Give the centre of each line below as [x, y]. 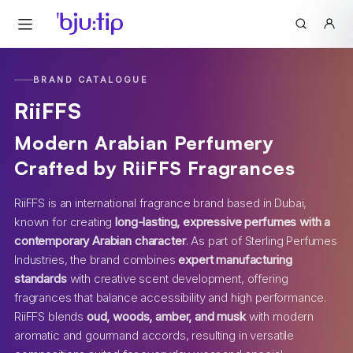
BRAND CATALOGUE [91, 80]
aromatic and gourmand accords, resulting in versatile [154, 335]
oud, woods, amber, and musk [166, 316]
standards [41, 279]
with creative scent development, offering [177, 279]
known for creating [65, 222]
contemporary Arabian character [100, 241]
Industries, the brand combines [97, 260]
